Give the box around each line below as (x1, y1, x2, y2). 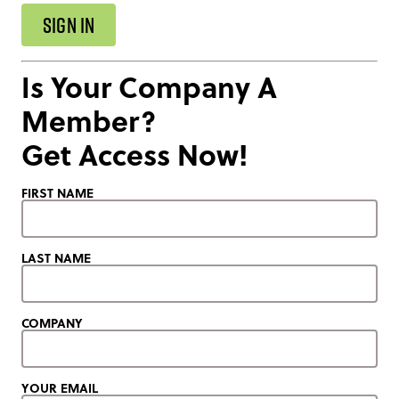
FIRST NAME (21, 183, 94, 201)
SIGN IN (43, 10, 95, 39)
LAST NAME (21, 248, 91, 266)
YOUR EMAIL (21, 378, 98, 396)
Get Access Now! (21, 133, 248, 175)
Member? (21, 99, 156, 141)
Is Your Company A (21, 65, 277, 107)
